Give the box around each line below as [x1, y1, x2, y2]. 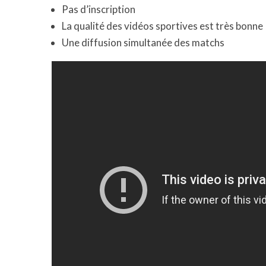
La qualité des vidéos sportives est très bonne [62, 20, 263, 33]
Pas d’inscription [62, 3, 135, 16]
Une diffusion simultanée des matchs [62, 36, 224, 49]
